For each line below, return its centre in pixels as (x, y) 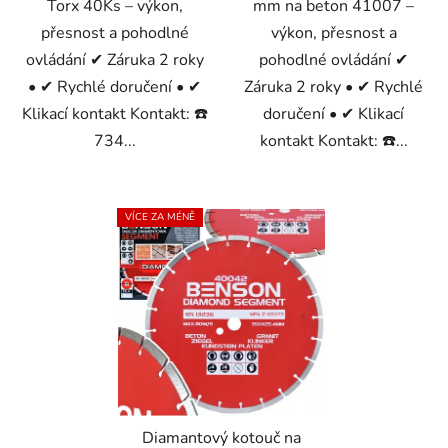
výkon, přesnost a (333, 32)
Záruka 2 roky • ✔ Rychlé (333, 86)
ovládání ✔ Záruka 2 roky (114, 59)
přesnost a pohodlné (114, 32)
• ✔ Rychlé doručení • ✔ (114, 86)
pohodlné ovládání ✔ (333, 59)
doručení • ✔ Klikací (333, 113)
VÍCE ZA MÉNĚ (160, 216)
